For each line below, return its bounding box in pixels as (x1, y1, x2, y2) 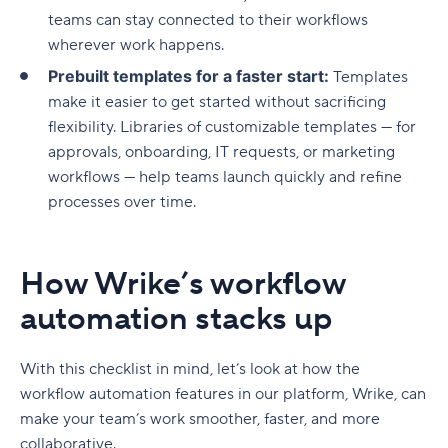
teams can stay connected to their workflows (48, 9, 368, 30)
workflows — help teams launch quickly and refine (48, 166, 402, 187)
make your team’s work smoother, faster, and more (20, 408, 380, 429)
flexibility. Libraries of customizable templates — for (48, 116, 416, 137)
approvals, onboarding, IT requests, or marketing (48, 141, 395, 162)
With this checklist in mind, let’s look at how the (20, 358, 360, 379)
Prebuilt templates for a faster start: (48, 65, 333, 86)
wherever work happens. (48, 34, 224, 55)
